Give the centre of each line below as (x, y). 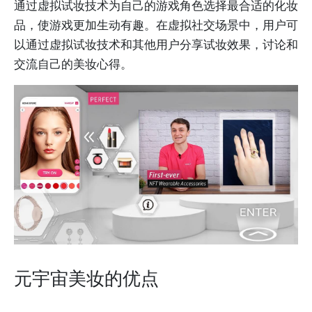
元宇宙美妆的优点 (86, 279)
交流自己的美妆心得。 (73, 64)
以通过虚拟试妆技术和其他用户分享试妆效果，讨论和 (156, 44)
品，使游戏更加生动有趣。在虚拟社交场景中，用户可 (156, 25)
